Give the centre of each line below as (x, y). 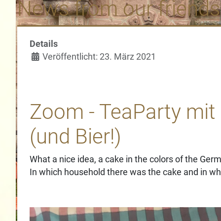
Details (44, 44)
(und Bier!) (76, 136)
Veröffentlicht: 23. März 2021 (99, 56)
